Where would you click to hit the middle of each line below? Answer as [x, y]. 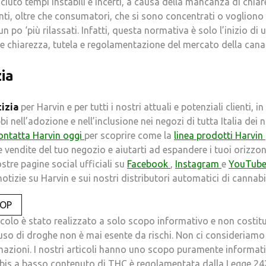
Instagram [198, 164]
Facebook [149, 164]
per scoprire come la [129, 135]
